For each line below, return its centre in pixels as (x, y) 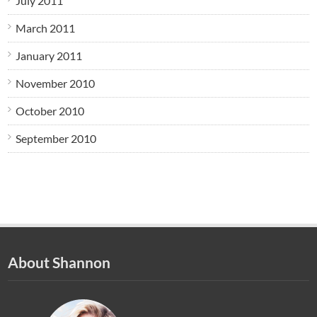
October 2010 (50, 110)
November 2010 (56, 83)
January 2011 (49, 55)
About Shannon (59, 262)
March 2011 (46, 28)
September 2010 (56, 138)
